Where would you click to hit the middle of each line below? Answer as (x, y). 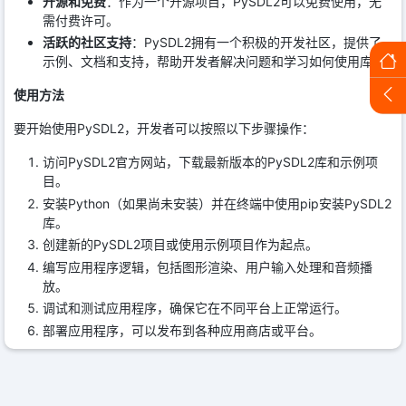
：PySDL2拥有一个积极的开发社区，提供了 (256, 43)
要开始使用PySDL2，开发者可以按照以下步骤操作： (164, 129)
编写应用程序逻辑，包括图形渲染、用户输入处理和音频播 (208, 266)
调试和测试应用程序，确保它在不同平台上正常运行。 (195, 308)
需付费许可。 (81, 20)
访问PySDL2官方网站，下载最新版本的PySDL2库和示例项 (210, 162)
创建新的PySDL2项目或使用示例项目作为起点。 (180, 245)
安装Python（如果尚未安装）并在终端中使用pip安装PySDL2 (217, 203)
